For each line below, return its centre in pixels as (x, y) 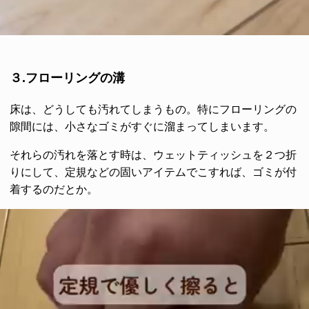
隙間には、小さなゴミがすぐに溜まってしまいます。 (142, 127)
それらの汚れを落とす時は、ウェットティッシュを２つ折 (153, 155)
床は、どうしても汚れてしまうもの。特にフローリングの (153, 110)
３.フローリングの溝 (67, 78)
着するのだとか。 (54, 190)
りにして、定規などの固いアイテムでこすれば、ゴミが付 (153, 172)
